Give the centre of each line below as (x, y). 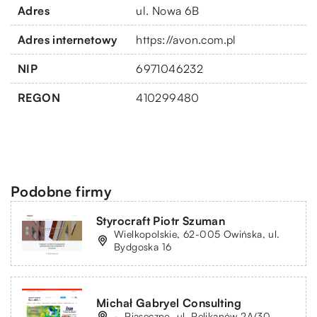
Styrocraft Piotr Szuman (161, 221)
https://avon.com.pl (186, 40)
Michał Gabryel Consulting (169, 303)
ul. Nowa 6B (168, 11)
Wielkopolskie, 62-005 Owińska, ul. (197, 234)
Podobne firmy (62, 192)
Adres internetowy (68, 40)
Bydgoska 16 (143, 247)
